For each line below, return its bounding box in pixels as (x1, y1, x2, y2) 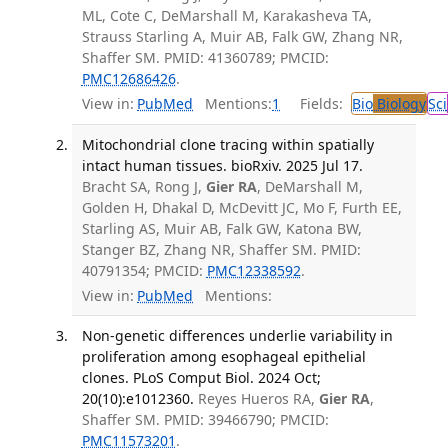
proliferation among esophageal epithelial (81, 347, 366, 367)
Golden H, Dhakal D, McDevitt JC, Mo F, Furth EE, (81, 198, 402, 218)
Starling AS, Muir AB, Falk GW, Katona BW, (81, 219, 362, 239)
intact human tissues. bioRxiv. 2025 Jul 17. (81, 156, 363, 176)
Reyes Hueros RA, (197, 389, 319, 409)
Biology (372, 94, 426, 114)
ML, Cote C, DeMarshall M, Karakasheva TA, (81, 5, 372, 25)
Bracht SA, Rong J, (81, 177, 206, 197)
